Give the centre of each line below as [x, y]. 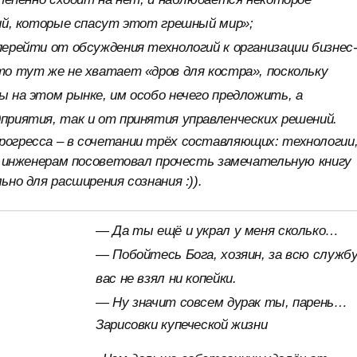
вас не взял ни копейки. [166, 279]
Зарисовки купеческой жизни [182, 325]
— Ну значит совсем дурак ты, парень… [222, 302]
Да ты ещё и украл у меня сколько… [226, 231]
